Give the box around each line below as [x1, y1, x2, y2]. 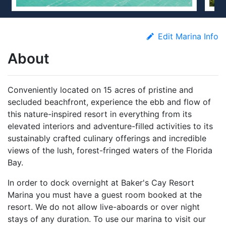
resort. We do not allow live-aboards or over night [8, 201, 200, 212]
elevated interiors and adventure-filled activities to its [8, 121, 213, 131]
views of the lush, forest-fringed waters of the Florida [8, 145, 212, 155]
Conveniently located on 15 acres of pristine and [8, 84, 193, 95]
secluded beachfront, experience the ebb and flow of [8, 96, 211, 107]
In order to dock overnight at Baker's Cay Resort [8, 177, 194, 188]
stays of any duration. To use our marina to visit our [8, 213, 206, 224]
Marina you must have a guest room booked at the [8, 189, 202, 200]
